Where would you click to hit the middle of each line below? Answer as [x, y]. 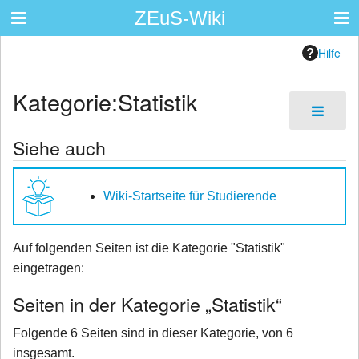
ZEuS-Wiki [179, 18]
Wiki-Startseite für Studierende [190, 196]
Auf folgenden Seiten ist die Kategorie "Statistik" [149, 248]
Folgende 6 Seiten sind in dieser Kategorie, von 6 [153, 333]
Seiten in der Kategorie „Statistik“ [147, 304]
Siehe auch [59, 148]
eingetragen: [48, 268]
